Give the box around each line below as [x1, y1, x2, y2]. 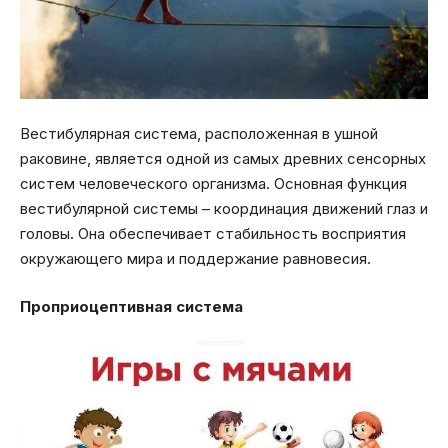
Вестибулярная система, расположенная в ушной [20, 124, 378, 144]
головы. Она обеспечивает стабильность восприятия [20, 224, 406, 244]
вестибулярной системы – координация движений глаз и [20, 199, 428, 219]
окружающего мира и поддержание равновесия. [20, 249, 371, 269]
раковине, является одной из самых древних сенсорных [20, 149, 426, 169]
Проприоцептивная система [20, 296, 243, 316]
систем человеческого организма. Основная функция [20, 174, 407, 194]
